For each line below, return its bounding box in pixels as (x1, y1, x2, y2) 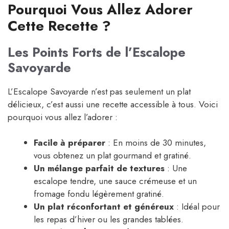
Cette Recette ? (8, 15, 111, 36)
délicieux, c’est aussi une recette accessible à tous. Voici (8, 98, 218, 110)
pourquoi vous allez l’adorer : (8, 110, 118, 123)
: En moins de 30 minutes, (105, 136, 206, 149)
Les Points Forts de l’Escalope (8, 42, 186, 61)
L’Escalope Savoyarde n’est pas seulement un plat (8, 85, 191, 98)
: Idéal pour (174, 200, 220, 213)
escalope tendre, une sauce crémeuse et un (34, 175, 197, 188)
